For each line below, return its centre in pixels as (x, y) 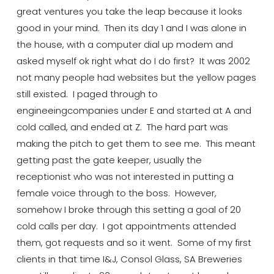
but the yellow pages (207, 77)
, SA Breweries (211, 259)
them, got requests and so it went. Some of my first (134, 242)
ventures (64, 11)
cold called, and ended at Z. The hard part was (122, 127)
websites (138, 77)
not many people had (67, 77)
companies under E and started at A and (159, 110)
